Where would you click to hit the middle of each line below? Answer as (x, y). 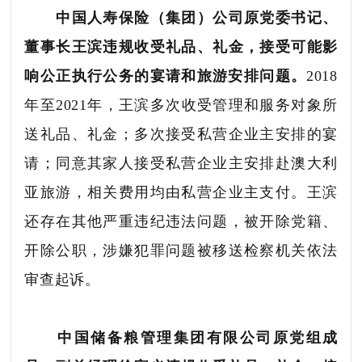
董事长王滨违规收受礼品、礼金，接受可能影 (181, 46)
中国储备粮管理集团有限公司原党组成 (198, 337)
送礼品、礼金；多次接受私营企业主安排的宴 (181, 134)
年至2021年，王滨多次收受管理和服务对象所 (181, 105)
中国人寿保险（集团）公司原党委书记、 (197, 17)
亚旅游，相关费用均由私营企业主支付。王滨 (181, 192)
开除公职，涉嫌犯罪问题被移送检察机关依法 (181, 250)
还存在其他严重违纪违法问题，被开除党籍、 (181, 221)
